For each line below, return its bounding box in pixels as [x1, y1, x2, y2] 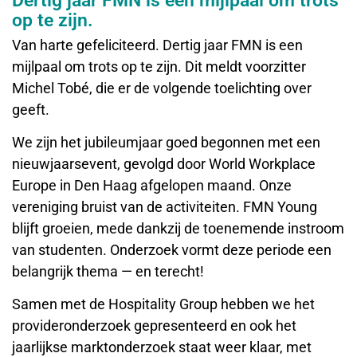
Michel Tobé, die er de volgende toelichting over [12, 79, 312, 96]
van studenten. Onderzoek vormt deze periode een [12, 241, 331, 258]
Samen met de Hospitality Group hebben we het [12, 296, 315, 313]
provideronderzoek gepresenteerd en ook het [12, 317, 296, 335]
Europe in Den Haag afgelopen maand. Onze [12, 176, 292, 194]
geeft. [12, 100, 49, 118]
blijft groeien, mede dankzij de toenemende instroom [12, 219, 344, 237]
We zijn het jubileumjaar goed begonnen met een [12, 133, 320, 151]
